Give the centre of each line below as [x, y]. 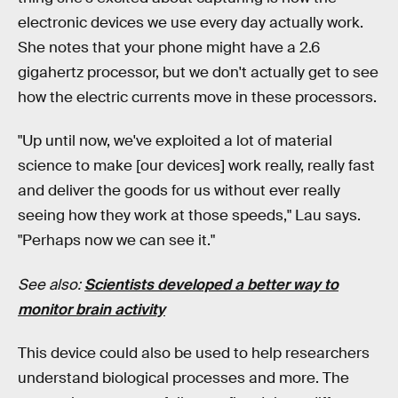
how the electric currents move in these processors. [197, 97]
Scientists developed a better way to [211, 284]
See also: [51, 284]
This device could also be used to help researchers [194, 354]
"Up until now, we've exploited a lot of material [175, 141]
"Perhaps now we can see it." [116, 241]
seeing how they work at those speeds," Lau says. [189, 216]
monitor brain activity [92, 309]
